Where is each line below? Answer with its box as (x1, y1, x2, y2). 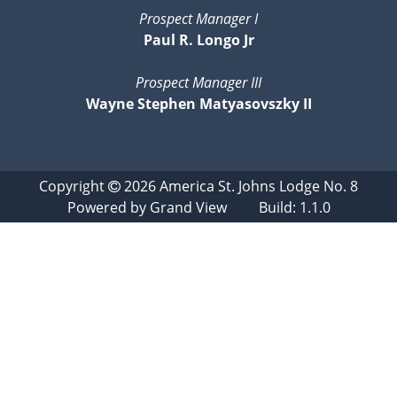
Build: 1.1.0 (226, 197, 331, 217)
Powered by (66, 197, 150, 217)
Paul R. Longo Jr (143, 29, 254, 50)
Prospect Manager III (136, 72, 261, 92)
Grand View (149, 197, 227, 217)
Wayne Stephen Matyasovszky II (85, 93, 312, 113)
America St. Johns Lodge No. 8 (160, 175, 358, 196)
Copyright (39, 175, 108, 196)
